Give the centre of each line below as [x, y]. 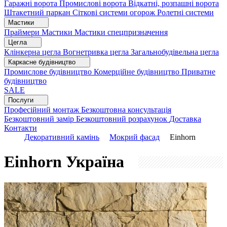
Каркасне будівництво [43, 62]
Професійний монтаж [43, 110]
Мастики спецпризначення [121, 32]
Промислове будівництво [49, 72]
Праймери [23, 32]
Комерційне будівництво [138, 72]
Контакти [21, 128]
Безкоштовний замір [40, 119]
